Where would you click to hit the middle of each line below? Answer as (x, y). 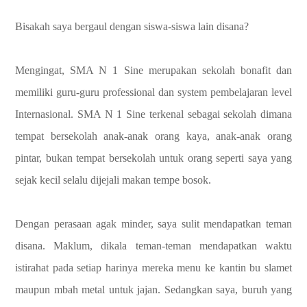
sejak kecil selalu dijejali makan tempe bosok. (113, 180)
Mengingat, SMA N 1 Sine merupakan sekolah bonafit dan (153, 70)
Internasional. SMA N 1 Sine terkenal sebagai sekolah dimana (153, 114)
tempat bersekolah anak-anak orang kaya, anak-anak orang (153, 136)
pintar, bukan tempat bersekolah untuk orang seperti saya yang (153, 158)
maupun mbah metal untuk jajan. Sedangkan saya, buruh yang (153, 290)
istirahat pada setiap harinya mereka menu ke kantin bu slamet (153, 268)
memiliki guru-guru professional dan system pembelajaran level (153, 92)
